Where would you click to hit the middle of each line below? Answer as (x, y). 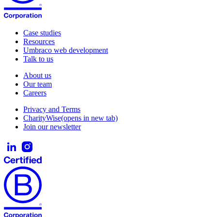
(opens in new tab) (89, 118)
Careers (35, 93)
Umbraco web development (66, 50)
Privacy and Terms (52, 109)
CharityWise (42, 118)
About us (37, 75)
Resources (39, 41)
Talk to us (38, 59)
